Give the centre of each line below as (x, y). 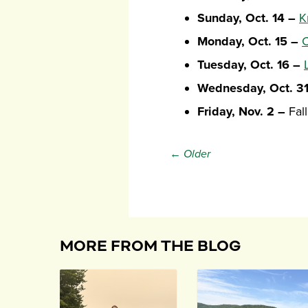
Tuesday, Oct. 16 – (249, 65)
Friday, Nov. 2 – (241, 112)
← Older (190, 154)
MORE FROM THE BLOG (150, 247)
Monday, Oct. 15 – (248, 42)
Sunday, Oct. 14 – (248, 18)
